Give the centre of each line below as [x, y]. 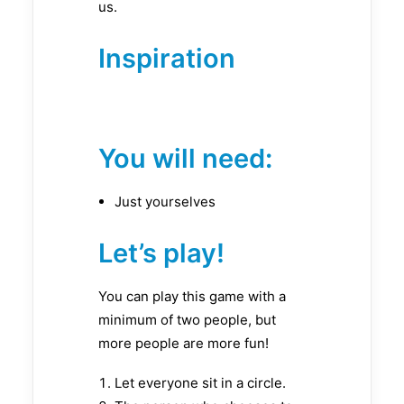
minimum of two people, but [187, 320]
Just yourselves [165, 202]
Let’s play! [161, 253]
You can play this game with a [192, 297]
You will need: [185, 159]
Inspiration [167, 59]
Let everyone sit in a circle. [200, 383]
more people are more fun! [184, 344]
